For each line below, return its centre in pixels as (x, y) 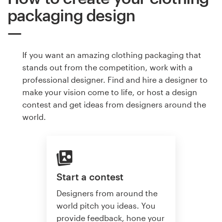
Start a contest (90, 176)
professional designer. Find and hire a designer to (115, 80)
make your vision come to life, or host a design (110, 92)
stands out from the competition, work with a (108, 67)
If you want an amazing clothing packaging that (112, 55)
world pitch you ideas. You (106, 205)
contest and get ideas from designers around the (114, 105)
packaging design (71, 15)
